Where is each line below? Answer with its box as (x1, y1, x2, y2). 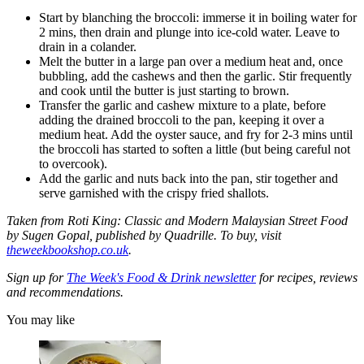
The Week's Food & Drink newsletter (67, 271, 256, 285)
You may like (6, 313, 75, 327)
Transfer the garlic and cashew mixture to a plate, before (39, 98, 326, 113)
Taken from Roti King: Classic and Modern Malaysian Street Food (6, 214, 348, 228)
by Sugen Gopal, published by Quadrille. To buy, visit (6, 228, 281, 243)
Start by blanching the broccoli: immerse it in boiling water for (39, 11, 357, 25)
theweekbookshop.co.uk (6, 243, 128, 258)
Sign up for (6, 271, 67, 285)
